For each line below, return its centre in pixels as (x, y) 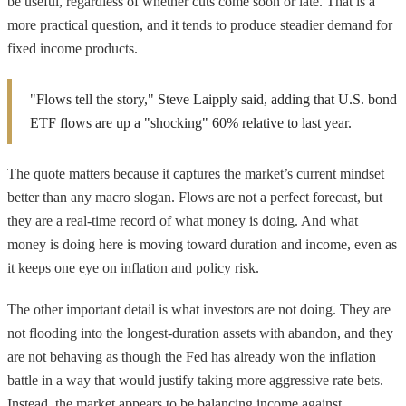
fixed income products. (72, 48)
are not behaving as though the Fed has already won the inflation (192, 356)
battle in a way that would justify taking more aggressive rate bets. (195, 380)
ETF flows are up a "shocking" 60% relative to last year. (191, 122)
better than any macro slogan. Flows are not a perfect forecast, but (195, 197)
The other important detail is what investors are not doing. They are (199, 309)
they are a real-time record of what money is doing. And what (183, 220)
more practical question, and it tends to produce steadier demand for (200, 24)
